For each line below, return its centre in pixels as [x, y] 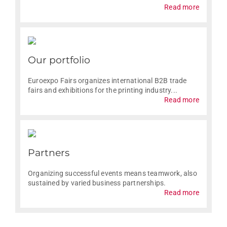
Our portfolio [59, 60]
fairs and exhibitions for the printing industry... [103, 90]
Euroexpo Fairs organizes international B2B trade [107, 81]
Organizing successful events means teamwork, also [112, 174]
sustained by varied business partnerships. [97, 183]
